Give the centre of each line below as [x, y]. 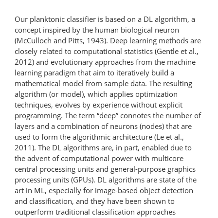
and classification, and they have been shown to [95, 201]
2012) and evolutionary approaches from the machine [105, 62]
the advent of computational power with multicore [99, 158]
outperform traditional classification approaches [95, 211]
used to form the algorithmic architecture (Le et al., [99, 136]
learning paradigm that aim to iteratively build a [94, 72]
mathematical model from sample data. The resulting [103, 83]
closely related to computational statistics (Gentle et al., [107, 51]
